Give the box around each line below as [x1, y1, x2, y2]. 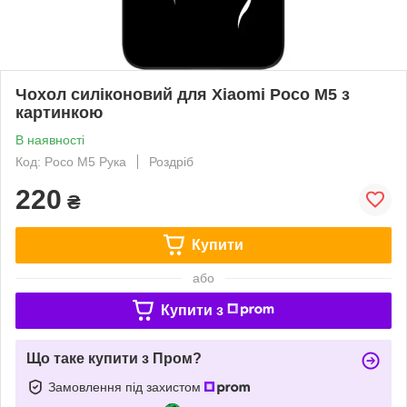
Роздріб [149, 154, 194, 169]
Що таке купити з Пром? [26, 350, 202, 366]
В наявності [15, 132, 84, 147]
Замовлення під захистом [48, 379, 204, 394]
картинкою [15, 103, 103, 122]
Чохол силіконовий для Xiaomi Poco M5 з [15, 84, 350, 104]
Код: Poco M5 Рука [15, 154, 126, 169]
